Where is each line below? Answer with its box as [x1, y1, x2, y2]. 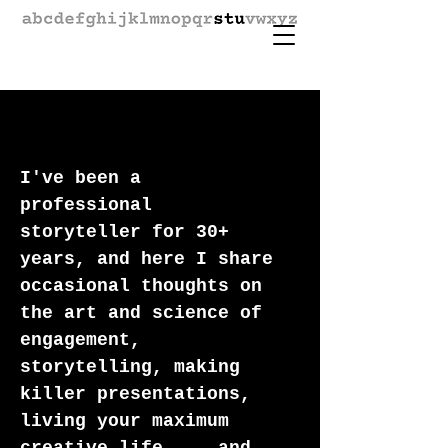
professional [20, 195, 152, 215]
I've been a [20, 168, 141, 188]
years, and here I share [20, 249, 273, 269]
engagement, [20, 330, 141, 350]
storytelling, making [20, 357, 240, 377]
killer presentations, [20, 384, 251, 404]
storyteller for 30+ [20, 222, 229, 242]
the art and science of [20, 303, 262, 323]
